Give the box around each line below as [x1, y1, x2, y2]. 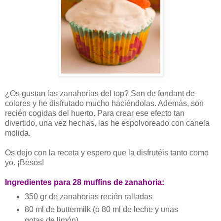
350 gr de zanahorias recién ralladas [24, 192, 152, 201]
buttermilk [56, 205, 91, 214]
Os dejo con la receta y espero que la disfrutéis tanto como [5, 148, 209, 157]
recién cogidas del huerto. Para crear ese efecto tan [5, 109, 184, 118]
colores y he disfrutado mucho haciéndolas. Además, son [5, 99, 204, 108]
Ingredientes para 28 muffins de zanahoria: [5, 178, 164, 187]
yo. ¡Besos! [5, 158, 44, 167]
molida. [5, 129, 31, 138]
